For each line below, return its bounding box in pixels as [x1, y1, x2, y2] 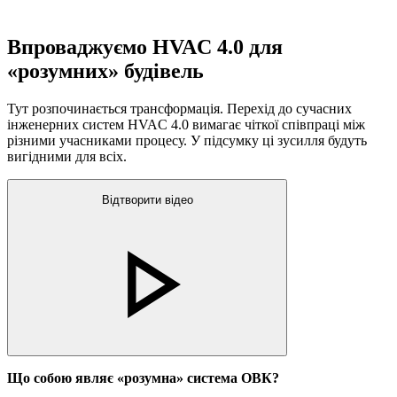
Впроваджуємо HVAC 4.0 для [7, 35, 283, 58]
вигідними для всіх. [7, 148, 127, 164]
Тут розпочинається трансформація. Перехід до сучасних [7, 100, 352, 116]
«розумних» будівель [7, 58, 204, 82]
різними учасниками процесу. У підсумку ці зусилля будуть [7, 132, 367, 148]
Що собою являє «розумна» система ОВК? [7, 370, 279, 386]
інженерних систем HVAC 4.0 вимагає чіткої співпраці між [7, 116, 365, 132]
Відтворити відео [101, 193, 193, 207]
